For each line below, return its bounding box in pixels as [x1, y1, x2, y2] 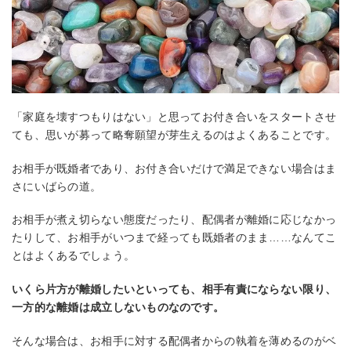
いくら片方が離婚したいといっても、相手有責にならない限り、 [12, 282, 337, 295]
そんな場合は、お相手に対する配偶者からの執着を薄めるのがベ [12, 334, 337, 347]
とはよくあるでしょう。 [12, 249, 136, 262]
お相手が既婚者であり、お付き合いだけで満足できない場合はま [12, 161, 337, 175]
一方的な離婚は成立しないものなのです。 [12, 300, 225, 313]
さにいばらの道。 [12, 179, 102, 193]
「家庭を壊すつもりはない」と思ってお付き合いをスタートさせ [12, 110, 337, 124]
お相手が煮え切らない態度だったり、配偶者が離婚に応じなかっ [12, 213, 337, 226]
